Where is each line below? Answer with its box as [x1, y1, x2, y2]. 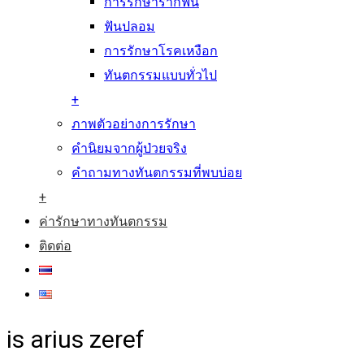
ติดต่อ [39, 238, 71, 253]
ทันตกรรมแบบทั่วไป [104, 67, 217, 83]
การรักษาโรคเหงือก [104, 43, 218, 58]
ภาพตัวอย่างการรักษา [71, 116, 196, 132]
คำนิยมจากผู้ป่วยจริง [71, 141, 187, 156]
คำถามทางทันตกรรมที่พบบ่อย [71, 165, 242, 180]
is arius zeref [6, 324, 145, 353]
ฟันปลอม [104, 19, 155, 34]
